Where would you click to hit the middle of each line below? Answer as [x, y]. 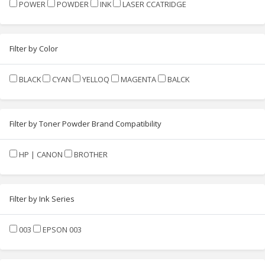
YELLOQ [96, 79]
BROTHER [91, 154]
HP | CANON [41, 154]
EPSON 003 [62, 229]
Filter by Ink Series [42, 198]
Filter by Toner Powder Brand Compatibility [85, 123]
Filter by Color [34, 48]
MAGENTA [138, 79]
